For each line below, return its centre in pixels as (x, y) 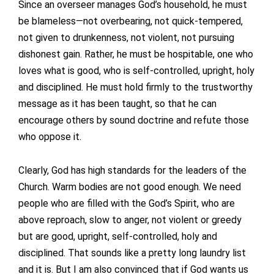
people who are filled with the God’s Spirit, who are (127, 204)
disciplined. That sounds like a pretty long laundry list (132, 253)
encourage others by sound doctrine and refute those (134, 120)
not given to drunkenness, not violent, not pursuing (126, 38)
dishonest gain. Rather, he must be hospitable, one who (136, 54)
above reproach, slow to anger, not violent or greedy (130, 220)
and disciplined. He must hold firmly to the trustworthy (135, 87)
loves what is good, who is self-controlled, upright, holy (136, 71)
